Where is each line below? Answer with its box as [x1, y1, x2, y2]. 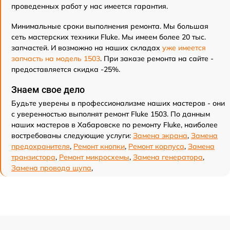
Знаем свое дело [11, 84, 85, 95]
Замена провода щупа [11, 163, 91, 172]
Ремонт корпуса [128, 142, 184, 151]
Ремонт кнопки [73, 142, 125, 151]
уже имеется [162, 43, 206, 52]
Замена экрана [133, 131, 187, 140]
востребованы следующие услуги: [11, 131, 133, 140]
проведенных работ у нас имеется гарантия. [11, 2, 168, 11]
